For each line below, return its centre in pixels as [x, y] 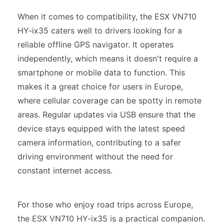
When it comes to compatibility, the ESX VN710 [107, 16]
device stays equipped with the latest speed [101, 128]
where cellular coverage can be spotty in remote [109, 100]
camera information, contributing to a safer [99, 142]
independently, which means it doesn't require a [108, 58]
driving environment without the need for [95, 156]
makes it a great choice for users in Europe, [100, 86]
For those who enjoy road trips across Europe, [105, 204]
